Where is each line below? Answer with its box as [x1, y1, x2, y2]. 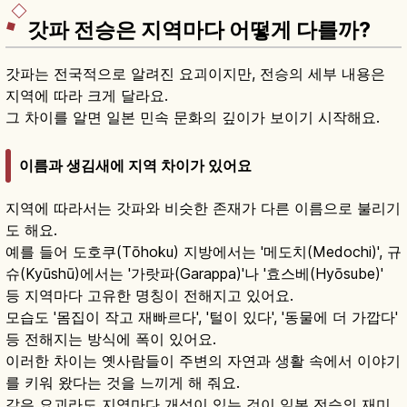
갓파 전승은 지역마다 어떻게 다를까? [27, 17, 371, 44]
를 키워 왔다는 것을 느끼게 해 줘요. [5, 372, 240, 392]
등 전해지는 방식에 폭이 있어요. [5, 329, 216, 348]
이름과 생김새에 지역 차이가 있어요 [19, 155, 252, 174]
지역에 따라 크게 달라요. [5, 86, 168, 105]
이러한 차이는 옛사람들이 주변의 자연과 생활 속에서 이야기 [5, 351, 401, 370]
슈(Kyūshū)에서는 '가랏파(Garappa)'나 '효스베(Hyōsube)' [5, 263, 383, 283]
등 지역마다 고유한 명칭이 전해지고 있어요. [5, 285, 293, 304]
